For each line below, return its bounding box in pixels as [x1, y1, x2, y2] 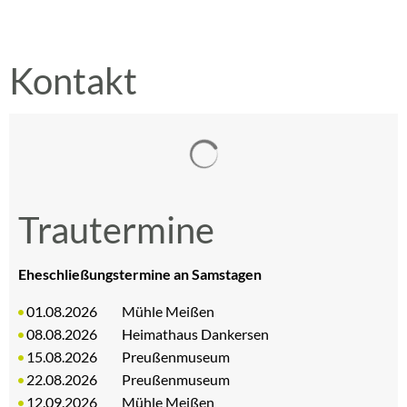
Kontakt [9, 59, 137, 103]
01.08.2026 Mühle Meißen [26, 303, 215, 320]
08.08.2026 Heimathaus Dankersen [26, 325, 270, 342]
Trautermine [18, 208, 214, 252]
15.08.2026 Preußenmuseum [26, 348, 231, 365]
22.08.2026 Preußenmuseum [26, 371, 231, 388]
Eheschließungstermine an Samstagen [18, 265, 262, 283]
